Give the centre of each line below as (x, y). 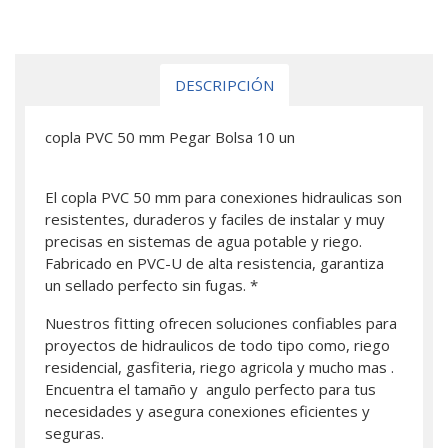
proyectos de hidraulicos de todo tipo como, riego (217, 345)
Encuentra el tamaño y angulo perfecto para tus (210, 389)
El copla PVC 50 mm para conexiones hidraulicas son (223, 197)
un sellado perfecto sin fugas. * (151, 285)
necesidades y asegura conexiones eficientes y (207, 411)
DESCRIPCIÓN (224, 85)
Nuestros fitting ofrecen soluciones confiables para (221, 323)
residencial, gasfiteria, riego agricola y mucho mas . (219, 367)
